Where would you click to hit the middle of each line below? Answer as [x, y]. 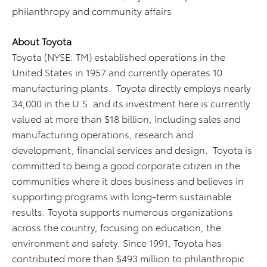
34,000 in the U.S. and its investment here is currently [131, 103]
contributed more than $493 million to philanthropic [128, 258]
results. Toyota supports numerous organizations [122, 211]
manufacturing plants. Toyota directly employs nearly [131, 87]
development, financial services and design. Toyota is [132, 149]
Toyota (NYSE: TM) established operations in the [119, 56]
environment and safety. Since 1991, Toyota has [117, 242]
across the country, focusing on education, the [117, 227]
